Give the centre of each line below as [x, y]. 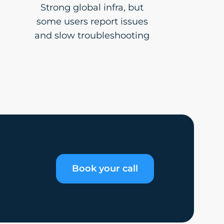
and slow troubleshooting [92, 35]
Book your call [105, 168]
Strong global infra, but [92, 7]
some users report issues [92, 21]
